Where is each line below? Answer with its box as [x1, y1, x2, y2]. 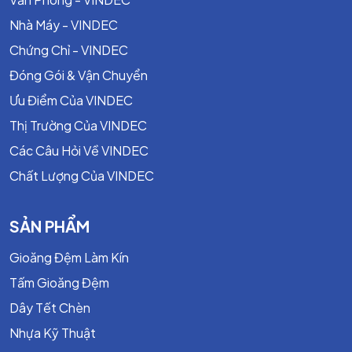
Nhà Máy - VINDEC [9, 16, 118, 33]
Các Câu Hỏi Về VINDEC [9, 142, 148, 159]
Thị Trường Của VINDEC [9, 117, 147, 134]
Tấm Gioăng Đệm [9, 274, 109, 291]
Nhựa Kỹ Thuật [9, 324, 96, 341]
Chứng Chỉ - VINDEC [9, 42, 128, 58]
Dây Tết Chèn [9, 299, 90, 316]
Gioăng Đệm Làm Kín [9, 249, 129, 266]
